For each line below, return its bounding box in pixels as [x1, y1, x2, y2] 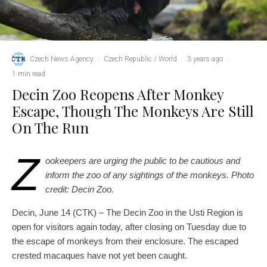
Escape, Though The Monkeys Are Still [12, 101, 254, 121]
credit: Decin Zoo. [45, 184, 114, 195]
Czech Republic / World [104, 54, 177, 63]
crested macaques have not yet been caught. [12, 250, 187, 261]
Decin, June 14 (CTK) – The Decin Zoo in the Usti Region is [12, 207, 243, 218]
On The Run [12, 118, 89, 138]
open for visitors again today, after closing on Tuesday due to [12, 222, 246, 232]
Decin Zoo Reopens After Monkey [12, 85, 223, 104]
